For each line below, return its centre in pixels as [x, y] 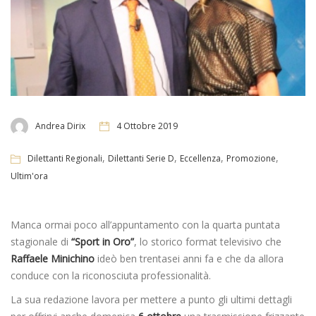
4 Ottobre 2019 [147, 126]
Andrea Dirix [60, 126]
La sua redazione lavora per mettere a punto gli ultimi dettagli [151, 300]
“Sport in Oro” [103, 242]
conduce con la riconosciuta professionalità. [111, 276]
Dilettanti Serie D [141, 159]
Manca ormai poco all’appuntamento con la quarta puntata [145, 225]
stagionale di [41, 242]
